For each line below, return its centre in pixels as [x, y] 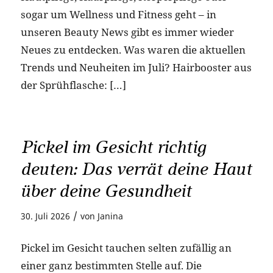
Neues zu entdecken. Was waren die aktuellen [133, 50]
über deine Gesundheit [106, 191]
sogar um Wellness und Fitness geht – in [118, 15]
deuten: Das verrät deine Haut [136, 169]
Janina [110, 216]
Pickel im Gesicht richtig [113, 147]
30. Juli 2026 [45, 216]
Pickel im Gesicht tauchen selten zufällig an [126, 247]
